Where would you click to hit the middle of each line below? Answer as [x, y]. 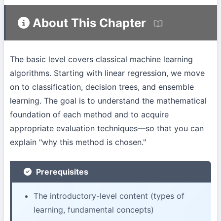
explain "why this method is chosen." [78, 142]
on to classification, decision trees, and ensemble [102, 87]
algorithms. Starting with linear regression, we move [107, 73]
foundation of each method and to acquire [89, 115]
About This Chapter [88, 23]
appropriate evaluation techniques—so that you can [107, 129]
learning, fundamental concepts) [94, 209]
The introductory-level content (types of [109, 196]
